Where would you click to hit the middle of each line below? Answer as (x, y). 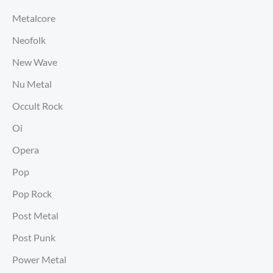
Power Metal (39, 260)
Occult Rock (37, 106)
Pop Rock (32, 194)
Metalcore (34, 18)
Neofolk (29, 40)
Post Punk (34, 238)
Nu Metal (32, 84)
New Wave (35, 62)
